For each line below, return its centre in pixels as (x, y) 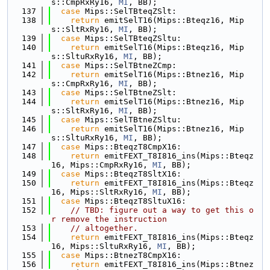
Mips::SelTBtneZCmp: (128, 65)
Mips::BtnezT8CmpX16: (131, 255)
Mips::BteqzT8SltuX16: (133, 201)
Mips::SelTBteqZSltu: (131, 38)
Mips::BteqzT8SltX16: (131, 174)
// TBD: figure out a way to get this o (162, 210)
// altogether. (104, 228)
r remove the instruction (109, 219)
